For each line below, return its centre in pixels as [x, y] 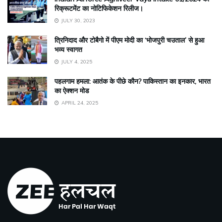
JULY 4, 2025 [76, 61]
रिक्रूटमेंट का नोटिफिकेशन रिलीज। [99, 8]
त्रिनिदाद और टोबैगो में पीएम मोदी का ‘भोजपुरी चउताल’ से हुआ [129, 40]
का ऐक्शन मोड [72, 90]
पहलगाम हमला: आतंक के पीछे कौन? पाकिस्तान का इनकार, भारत [133, 81]
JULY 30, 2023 [78, 20]
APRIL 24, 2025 [79, 103]
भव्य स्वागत [68, 49]
